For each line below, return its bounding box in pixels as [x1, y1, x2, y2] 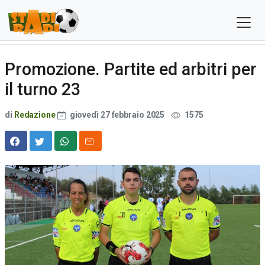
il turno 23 [5, 79, 80, 99]
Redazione [14, 110, 56, 119]
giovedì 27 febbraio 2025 [67, 110, 167, 119]
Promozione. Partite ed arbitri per [5, 59, 257, 79]
